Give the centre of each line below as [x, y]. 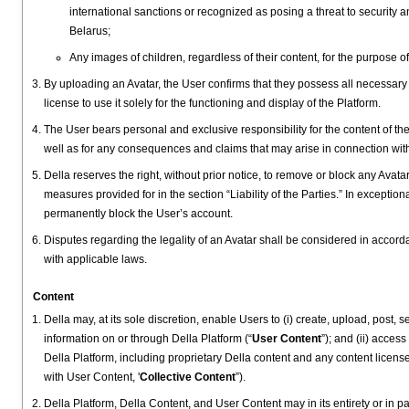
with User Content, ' [92, 377]
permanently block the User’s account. [138, 214]
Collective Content [188, 377]
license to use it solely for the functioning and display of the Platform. [212, 103]
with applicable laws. [95, 259]
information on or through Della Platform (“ [148, 339]
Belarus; [90, 31]
